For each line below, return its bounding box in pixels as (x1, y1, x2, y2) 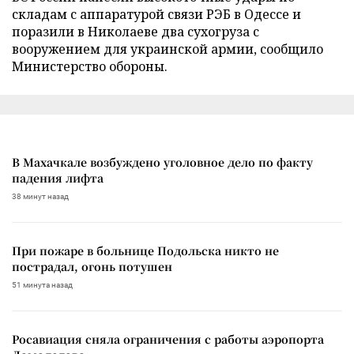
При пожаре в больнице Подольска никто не (12, 242, 279, 258)
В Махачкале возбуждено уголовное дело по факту (12, 153, 313, 170)
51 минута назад (12, 280, 73, 289)
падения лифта (12, 169, 104, 186)
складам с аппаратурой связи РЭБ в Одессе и (12, 5, 301, 23)
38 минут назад (12, 191, 69, 201)
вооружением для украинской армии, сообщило (12, 40, 323, 58)
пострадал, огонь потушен (12, 258, 172, 274)
